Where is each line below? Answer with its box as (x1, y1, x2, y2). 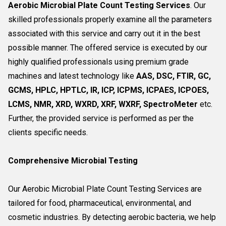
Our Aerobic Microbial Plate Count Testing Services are (8, 184, 202, 194)
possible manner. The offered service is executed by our (8, 43, 207, 52)
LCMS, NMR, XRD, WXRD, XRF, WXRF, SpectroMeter (8, 99, 198, 109)
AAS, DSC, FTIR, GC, (134, 71, 211, 81)
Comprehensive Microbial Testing (8, 156, 138, 165)
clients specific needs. (8, 128, 88, 137)
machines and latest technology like (8, 71, 134, 81)
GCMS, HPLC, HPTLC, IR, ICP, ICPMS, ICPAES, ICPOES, (8, 85, 209, 95)
